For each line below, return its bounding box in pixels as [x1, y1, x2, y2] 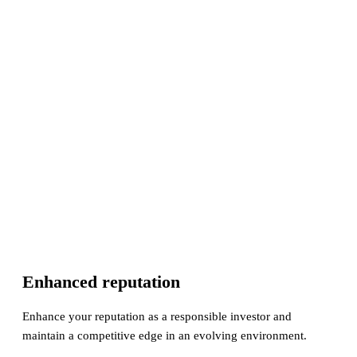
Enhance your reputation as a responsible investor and [22, 310, 292, 323]
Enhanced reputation [22, 272, 180, 292]
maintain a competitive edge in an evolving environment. [22, 329, 307, 342]
